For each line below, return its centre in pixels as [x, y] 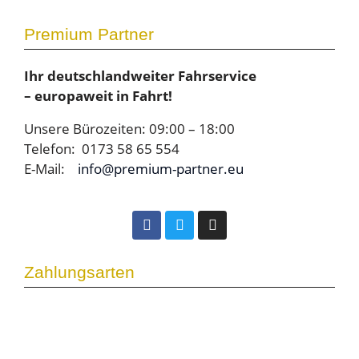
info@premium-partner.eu [161, 168]
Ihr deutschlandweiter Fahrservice [140, 75]
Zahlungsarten [79, 272]
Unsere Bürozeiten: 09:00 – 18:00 [129, 128]
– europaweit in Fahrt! [98, 95]
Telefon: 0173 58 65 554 [102, 148]
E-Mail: [51, 168]
